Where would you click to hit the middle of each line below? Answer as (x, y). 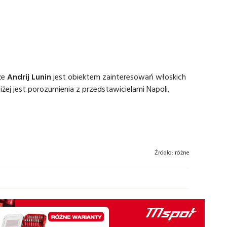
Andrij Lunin (29, 77)
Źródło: (164, 152)
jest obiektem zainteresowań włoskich (119, 77)
